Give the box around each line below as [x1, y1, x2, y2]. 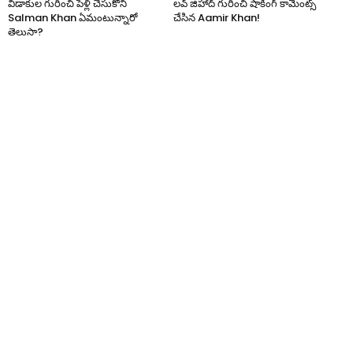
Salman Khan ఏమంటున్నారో [8, 9, 138, 25]
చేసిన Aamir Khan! [173, 9, 261, 25]
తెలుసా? [8, 24, 44, 39]
